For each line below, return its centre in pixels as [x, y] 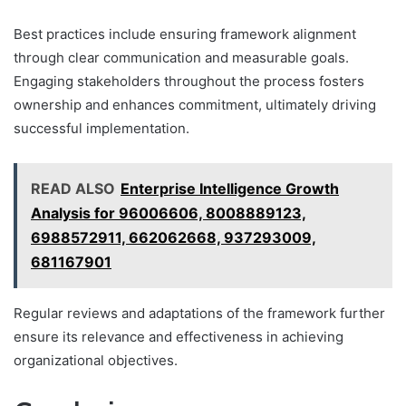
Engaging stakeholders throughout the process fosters [189, 81]
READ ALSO [73, 188]
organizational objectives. [96, 360]
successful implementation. [101, 128]
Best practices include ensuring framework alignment [185, 34]
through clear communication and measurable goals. [181, 57]
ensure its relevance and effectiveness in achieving [179, 336]
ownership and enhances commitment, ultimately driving [195, 104]
